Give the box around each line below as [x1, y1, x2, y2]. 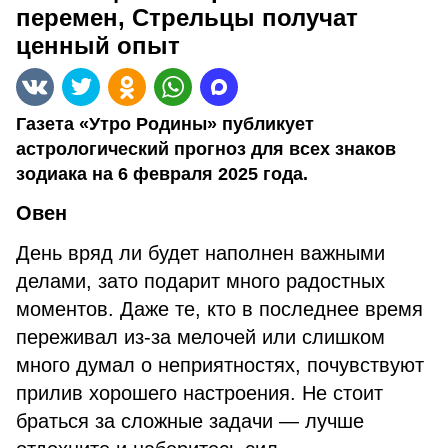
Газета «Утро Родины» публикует [16, 114, 314, 134]
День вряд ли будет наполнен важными [16, 242, 385, 264]
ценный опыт [16, 32, 180, 59]
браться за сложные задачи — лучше [16, 410, 364, 432]
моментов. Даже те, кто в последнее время [16, 298, 423, 320]
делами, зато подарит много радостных [16, 270, 385, 292]
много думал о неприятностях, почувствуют [16, 354, 424, 376]
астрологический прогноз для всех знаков [16, 139, 396, 159]
